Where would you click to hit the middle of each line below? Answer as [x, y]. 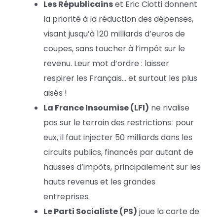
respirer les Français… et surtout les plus [120, 78]
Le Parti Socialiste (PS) [90, 211]
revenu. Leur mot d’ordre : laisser [106, 63]
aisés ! [55, 93]
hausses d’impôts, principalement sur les [122, 167]
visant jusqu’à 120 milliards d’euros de [114, 34]
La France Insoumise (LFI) [96, 108]
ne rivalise [169, 108]
